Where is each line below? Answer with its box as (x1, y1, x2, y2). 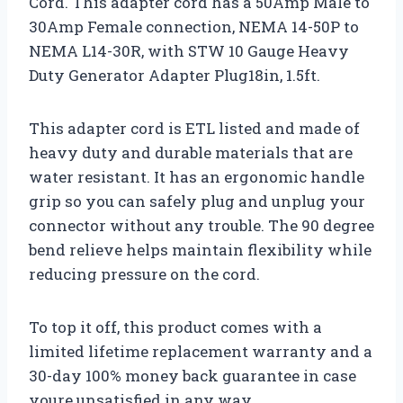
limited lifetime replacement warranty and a (29, 340, 372, 362)
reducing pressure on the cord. (29, 263, 260, 284)
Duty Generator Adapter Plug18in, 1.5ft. (29, 64, 320, 85)
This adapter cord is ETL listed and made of (29, 117, 360, 139)
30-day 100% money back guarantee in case (29, 364, 356, 386)
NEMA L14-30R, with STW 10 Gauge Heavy (29, 40, 349, 61)
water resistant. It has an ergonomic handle (29, 166, 364, 187)
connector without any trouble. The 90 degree (29, 214, 374, 236)
